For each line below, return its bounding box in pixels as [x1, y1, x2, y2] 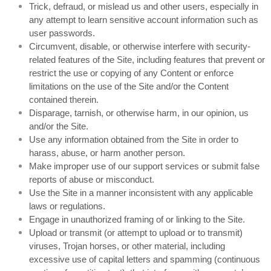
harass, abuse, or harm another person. [29, 148, 185, 158]
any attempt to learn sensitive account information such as [29, 15, 258, 25]
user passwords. [29, 28, 95, 38]
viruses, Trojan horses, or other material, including [29, 241, 225, 251]
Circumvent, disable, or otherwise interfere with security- [29, 41, 250, 51]
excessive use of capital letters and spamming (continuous [29, 254, 260, 264]
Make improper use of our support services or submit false [29, 161, 260, 171]
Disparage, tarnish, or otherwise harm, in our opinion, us [29, 108, 249, 118]
